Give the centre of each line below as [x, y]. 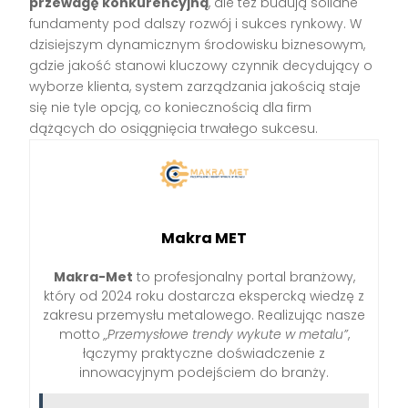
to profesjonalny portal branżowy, [244, 277]
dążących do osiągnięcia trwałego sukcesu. [174, 129]
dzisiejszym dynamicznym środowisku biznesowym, [198, 45]
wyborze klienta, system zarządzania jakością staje [195, 87]
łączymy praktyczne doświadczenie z [204, 354]
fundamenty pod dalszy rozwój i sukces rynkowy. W [196, 24]
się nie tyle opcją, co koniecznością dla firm [171, 108]
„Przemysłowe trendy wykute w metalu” [225, 335]
